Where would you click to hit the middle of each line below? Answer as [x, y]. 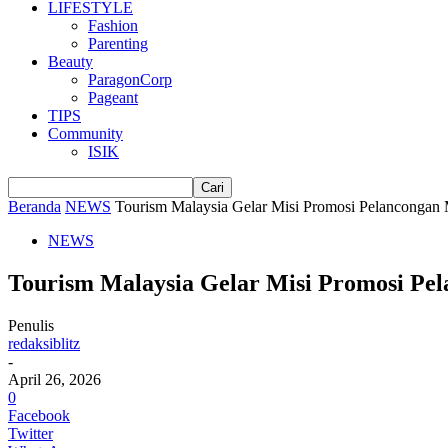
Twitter [30, 433]
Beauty [70, 61]
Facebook [39, 415]
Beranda [34, 206]
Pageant [113, 97]
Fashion [113, 25]
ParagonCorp [130, 79]
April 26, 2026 [54, 379]
